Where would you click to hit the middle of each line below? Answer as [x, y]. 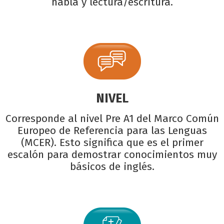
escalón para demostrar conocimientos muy [112, 154]
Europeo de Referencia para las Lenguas [112, 130]
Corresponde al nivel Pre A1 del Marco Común [112, 118]
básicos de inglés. [112, 166]
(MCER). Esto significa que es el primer [112, 142]
